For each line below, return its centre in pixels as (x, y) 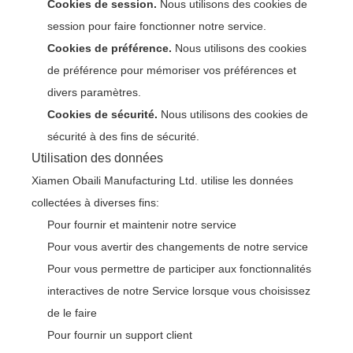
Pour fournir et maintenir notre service (142, 225)
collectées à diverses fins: (95, 203)
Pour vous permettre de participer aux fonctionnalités (179, 269)
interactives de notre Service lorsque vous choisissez (179, 291)
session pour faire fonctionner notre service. (157, 26)
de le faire (72, 313)
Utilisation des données (97, 158)
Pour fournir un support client (120, 335)
